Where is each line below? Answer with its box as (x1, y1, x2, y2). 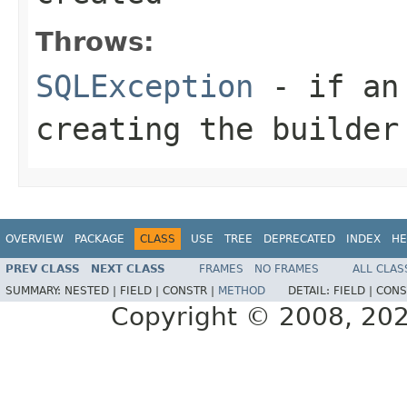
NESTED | (65, 284, 120, 298)
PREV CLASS (5, 263, 80, 276)
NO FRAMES (254, 263, 319, 276)
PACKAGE (74, 232, 124, 245)
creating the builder (35, 110, 399, 147)
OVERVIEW (5, 232, 64, 245)
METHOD (218, 284, 265, 298)
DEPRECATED (263, 232, 335, 245)
